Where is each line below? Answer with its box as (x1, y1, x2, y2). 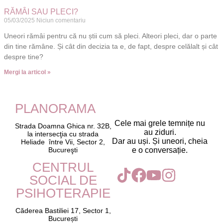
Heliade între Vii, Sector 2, (21, 138, 106, 146)
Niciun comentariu (36, 16, 86, 24)
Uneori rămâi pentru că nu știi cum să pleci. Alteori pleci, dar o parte (4, 31, 217, 40)
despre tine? (4, 52, 43, 61)
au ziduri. (143, 128, 176, 137)
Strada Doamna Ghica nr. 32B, (14, 122, 111, 130)
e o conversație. (132, 146, 188, 155)
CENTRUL (32, 160, 94, 175)
